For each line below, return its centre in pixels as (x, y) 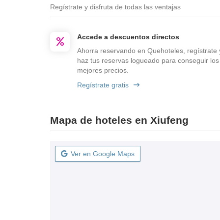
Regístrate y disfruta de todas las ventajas (115, 7)
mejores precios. (103, 70)
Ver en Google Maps (103, 154)
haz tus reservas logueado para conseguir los (148, 60)
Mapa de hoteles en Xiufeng (119, 120)
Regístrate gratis (103, 85)
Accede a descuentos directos (128, 37)
